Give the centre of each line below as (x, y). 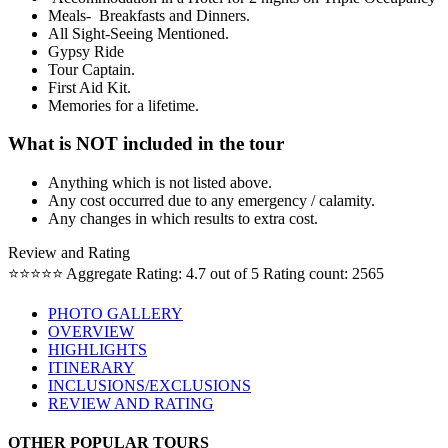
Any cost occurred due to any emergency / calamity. (211, 201)
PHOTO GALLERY (115, 314)
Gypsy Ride (86, 51)
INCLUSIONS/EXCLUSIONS (149, 386)
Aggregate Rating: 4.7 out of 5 (162, 274)
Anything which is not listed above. (160, 183)
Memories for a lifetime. (125, 105)
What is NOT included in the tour (146, 144)
